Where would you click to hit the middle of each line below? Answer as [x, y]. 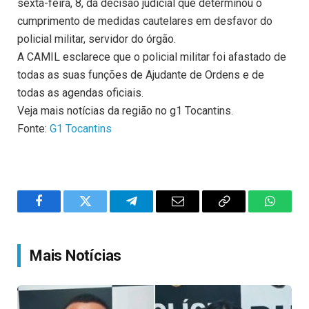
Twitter [102, 211]
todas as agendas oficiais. [80, 93]
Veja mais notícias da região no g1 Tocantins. [125, 111]
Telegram [154, 211]
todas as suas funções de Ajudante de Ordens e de [141, 75]
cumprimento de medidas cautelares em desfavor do [145, 21]
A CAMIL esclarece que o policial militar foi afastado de [152, 57]
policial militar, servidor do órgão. [97, 39]
